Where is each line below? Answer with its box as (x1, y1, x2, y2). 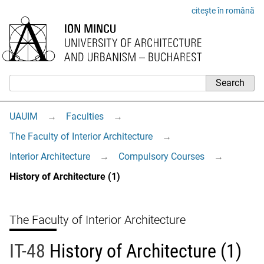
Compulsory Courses (118, 151, 204, 162)
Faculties (66, 111, 104, 122)
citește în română (192, 6, 255, 15)
